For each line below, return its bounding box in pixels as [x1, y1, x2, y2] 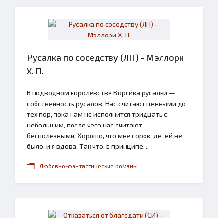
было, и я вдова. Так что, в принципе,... [27, 142, 149, 150]
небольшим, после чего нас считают [27, 121, 142, 129]
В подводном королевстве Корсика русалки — [27, 89, 175, 97]
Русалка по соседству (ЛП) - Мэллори [27, 52, 184, 63]
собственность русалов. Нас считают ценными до [27, 99, 186, 108]
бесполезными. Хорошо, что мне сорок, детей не [27, 131, 182, 140]
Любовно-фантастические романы [39, 163, 138, 169]
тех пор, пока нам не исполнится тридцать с [27, 110, 167, 118]
